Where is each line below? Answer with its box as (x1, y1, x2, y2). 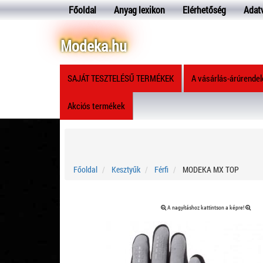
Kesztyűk (112, 164, 140, 175)
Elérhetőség (183, 4, 226, 16)
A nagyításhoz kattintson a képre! (166, 204, 245, 211)
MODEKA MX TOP (181, 164, 239, 175)
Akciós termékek (68, 100, 125, 112)
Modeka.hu (60, 36, 127, 56)
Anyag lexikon (114, 4, 165, 16)
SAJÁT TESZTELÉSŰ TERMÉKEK (68, 72, 174, 84)
